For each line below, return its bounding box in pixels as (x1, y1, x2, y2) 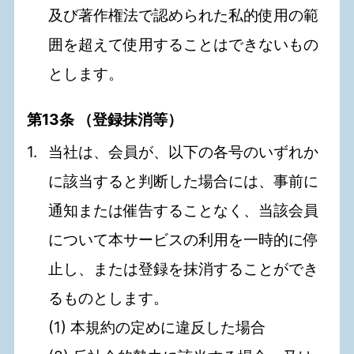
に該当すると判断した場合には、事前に (48, 171, 319, 191)
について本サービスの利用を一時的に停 (48, 230, 319, 250)
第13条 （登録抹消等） (27, 110, 183, 130)
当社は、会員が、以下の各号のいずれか (48, 142, 319, 162)
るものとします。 (48, 288, 169, 308)
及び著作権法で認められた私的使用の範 (48, 6, 319, 25)
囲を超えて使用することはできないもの (48, 35, 319, 55)
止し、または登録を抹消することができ (48, 259, 319, 279)
